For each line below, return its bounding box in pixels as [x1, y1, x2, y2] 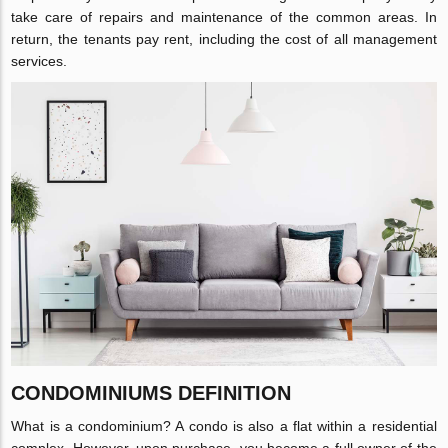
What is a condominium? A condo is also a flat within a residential [11, 417, 437, 434]
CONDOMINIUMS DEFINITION [11, 381, 292, 404]
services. [11, 53, 68, 69]
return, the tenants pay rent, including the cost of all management [11, 31, 437, 47]
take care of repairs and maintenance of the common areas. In [11, 9, 437, 25]
